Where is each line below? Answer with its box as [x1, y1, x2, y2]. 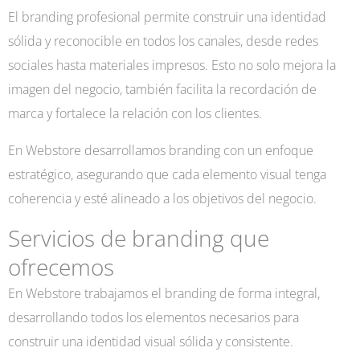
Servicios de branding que [8, 223, 269, 254]
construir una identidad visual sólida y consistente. [8, 332, 293, 351]
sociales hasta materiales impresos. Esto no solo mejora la [8, 55, 336, 74]
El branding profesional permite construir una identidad [8, 6, 326, 26]
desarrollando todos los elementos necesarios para [8, 308, 299, 327]
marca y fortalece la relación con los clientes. [8, 103, 262, 122]
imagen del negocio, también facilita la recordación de [8, 79, 317, 98]
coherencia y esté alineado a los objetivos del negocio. [8, 188, 317, 207]
